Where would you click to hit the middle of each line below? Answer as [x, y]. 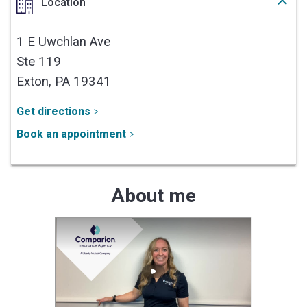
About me [153, 195]
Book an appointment [71, 134]
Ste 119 [39, 61]
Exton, [36, 81]
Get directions [53, 111]
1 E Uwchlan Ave [63, 41]
